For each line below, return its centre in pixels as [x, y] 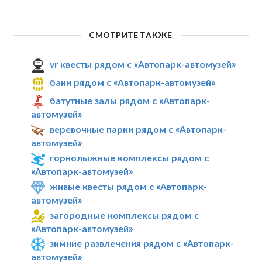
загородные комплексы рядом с [125, 215]
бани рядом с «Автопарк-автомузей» [133, 82]
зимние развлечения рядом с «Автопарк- [142, 243]
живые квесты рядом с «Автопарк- [129, 186]
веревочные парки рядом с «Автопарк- [138, 129]
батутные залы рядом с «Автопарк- [130, 101]
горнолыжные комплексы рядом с [130, 157]
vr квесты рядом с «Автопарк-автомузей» [143, 64]
